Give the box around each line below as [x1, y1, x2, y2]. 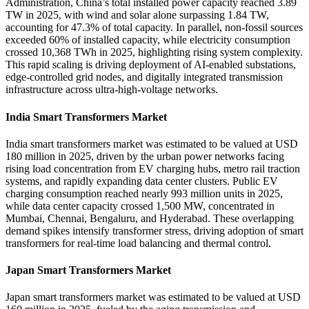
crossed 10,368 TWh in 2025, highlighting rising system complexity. [6, 46, 303, 59]
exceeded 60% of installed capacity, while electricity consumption [6, 34, 290, 46]
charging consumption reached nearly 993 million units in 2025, [6, 187, 283, 199]
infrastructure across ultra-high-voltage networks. [6, 83, 218, 96]
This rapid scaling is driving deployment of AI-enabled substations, [6, 59, 296, 71]
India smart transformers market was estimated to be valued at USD [6, 137, 298, 150]
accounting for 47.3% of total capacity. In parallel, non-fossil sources [6, 21, 303, 34]
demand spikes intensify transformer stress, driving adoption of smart [6, 224, 303, 237]
